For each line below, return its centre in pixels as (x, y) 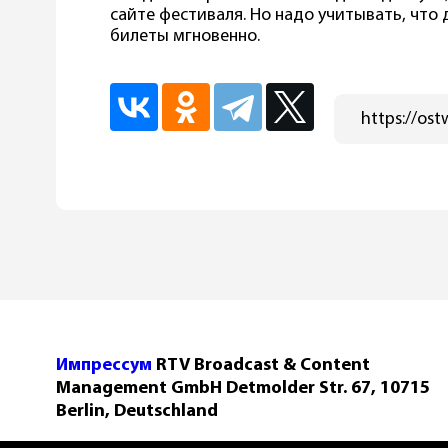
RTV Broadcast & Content (261, 365)
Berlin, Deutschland (137, 411)
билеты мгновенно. (187, 36)
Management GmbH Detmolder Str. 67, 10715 (243, 388)
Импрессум (104, 365)
